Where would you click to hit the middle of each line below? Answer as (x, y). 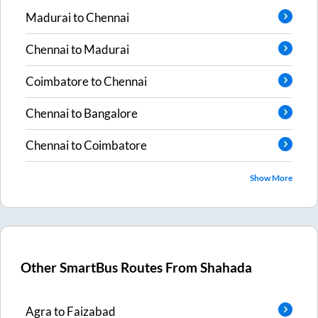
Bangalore (111, 114)
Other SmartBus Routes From (111, 268)
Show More (271, 177)
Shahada (226, 268)
